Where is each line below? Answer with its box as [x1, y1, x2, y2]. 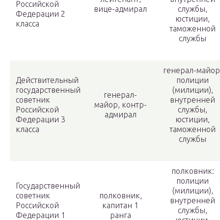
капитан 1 [102, 201, 138, 210]
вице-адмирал [94, 4, 147, 14]
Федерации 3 [16, 115, 65, 124]
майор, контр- [94, 100, 147, 110]
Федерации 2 [16, 9, 65, 19]
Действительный [16, 76, 79, 85]
